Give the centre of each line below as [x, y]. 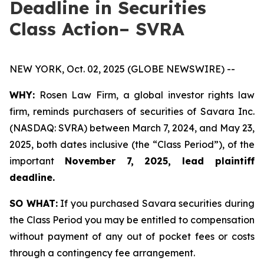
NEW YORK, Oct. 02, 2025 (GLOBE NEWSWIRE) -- [122, 69]
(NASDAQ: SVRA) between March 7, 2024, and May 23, [132, 128]
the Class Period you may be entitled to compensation [132, 220]
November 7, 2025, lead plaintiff [160, 161]
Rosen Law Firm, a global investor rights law [145, 95]
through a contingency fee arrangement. [102, 253]
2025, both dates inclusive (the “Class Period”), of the [132, 144]
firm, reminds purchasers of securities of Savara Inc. [132, 111]
